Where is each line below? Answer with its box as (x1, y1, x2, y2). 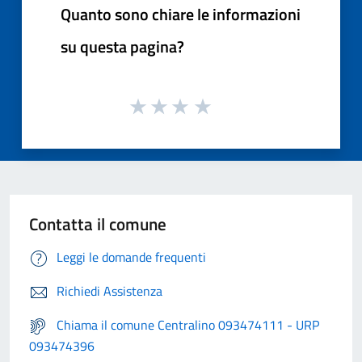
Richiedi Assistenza (57, 281, 162, 301)
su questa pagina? (61, 33, 184, 59)
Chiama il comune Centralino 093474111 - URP (57, 315, 319, 335)
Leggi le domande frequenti (57, 247, 206, 267)
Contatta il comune (29, 211, 166, 238)
